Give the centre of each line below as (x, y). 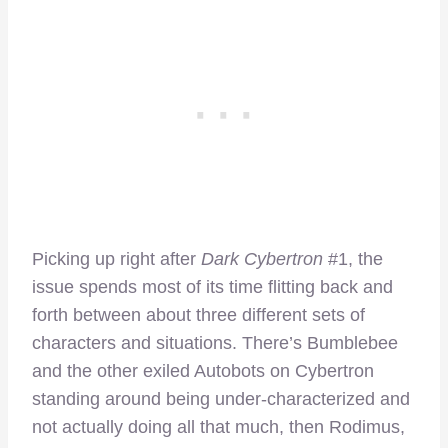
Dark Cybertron (264, 259)
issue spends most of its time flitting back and (212, 287)
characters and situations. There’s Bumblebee (215, 343)
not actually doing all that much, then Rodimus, (218, 427)
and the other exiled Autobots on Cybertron (203, 371)
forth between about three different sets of (198, 315)
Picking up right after (116, 259)
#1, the (355, 259)
